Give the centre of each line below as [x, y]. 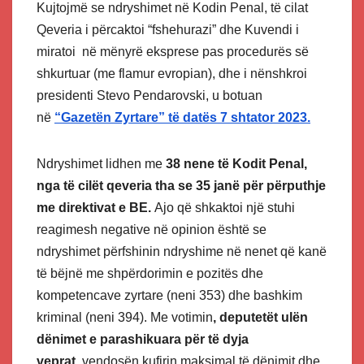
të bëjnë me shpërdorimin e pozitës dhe [150, 274]
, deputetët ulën [260, 318]
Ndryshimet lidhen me [101, 164]
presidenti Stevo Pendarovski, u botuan [149, 96]
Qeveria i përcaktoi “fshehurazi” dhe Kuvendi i [168, 30]
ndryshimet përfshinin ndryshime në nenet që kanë [182, 252]
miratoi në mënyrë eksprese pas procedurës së [173, 52]
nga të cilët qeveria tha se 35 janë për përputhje [181, 186]
